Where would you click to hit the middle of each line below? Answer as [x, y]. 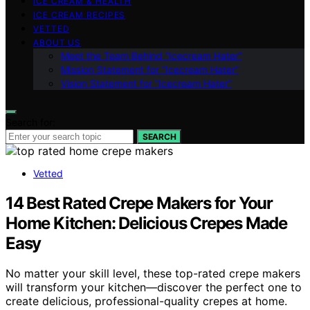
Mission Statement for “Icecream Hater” [150, 69]
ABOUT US [57, 42]
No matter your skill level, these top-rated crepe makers [153, 274]
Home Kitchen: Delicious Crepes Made [146, 223]
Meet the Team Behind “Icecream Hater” [152, 55]
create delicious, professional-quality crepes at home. [146, 301]
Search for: [30, 122]
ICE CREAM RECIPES [80, 15]
